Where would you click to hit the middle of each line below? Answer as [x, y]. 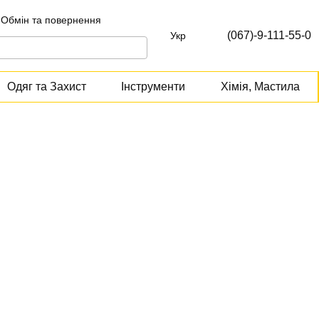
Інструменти [153, 87]
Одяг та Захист [47, 87]
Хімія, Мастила [260, 87]
